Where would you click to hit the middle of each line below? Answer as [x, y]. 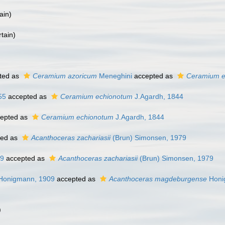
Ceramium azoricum [65, 76]
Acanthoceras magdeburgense [158, 179]
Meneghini [115, 76]
